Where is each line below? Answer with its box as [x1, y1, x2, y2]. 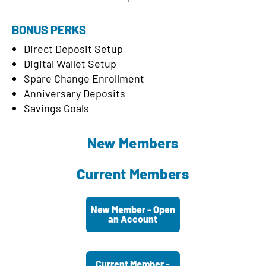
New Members [87, 134, 179, 152]
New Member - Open [90, 204, 175, 216]
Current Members [76, 165, 189, 183]
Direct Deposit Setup [24, 42, 123, 56]
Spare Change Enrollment [24, 72, 144, 85]
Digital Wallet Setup [24, 57, 116, 71]
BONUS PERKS [12, 23, 86, 37]
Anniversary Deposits [24, 87, 125, 100]
